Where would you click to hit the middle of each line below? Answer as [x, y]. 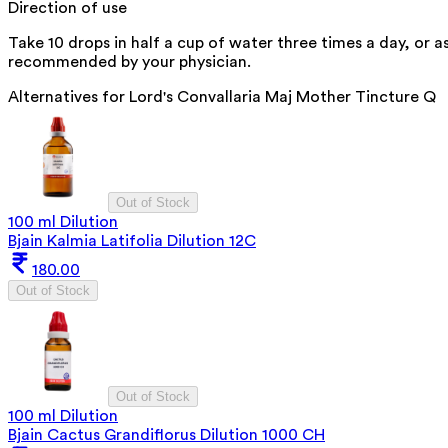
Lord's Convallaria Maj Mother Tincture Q [282, 96]
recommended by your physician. [129, 61]
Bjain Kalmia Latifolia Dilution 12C [132, 240]
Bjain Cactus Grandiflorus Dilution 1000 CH [166, 434]
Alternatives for [68, 96]
